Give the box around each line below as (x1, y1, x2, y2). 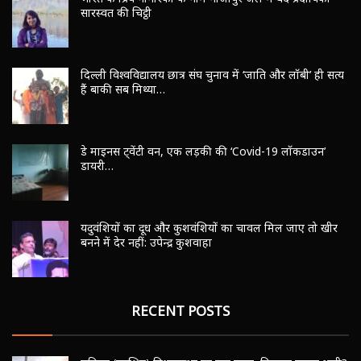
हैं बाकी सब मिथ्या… (81, 104, 165, 120)
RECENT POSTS (131, 324, 230, 343)
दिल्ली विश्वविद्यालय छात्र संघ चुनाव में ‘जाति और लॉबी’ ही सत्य (81, 89, 344, 106)
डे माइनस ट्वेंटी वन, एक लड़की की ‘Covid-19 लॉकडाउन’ (81, 166, 326, 182)
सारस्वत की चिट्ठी (81, 27, 151, 44)
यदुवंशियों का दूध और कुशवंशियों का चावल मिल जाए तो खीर (81, 243, 338, 259)
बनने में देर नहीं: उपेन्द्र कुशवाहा (81, 257, 212, 273)
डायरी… (81, 180, 114, 197)
